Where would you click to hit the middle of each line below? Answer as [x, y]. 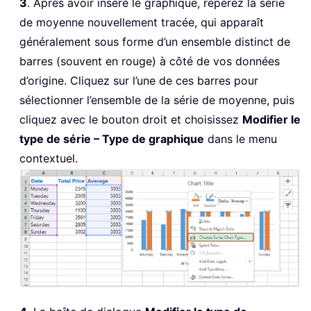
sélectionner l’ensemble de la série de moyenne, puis [157, 100]
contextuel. [49, 158]
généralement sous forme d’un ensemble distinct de [155, 41]
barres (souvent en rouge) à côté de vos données [150, 61]
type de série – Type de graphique [112, 138]
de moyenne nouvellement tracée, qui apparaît [142, 22]
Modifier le [271, 119]
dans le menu [241, 138]
